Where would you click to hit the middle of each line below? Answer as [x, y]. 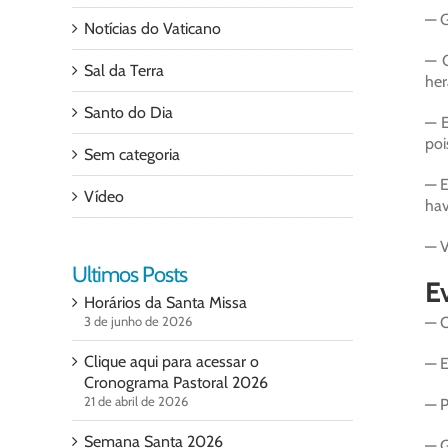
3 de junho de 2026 [138, 321]
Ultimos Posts [129, 274]
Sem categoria [132, 154]
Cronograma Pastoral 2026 [176, 382]
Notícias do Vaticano [152, 28]
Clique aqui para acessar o [171, 361]
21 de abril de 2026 [136, 401]
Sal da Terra [124, 70]
